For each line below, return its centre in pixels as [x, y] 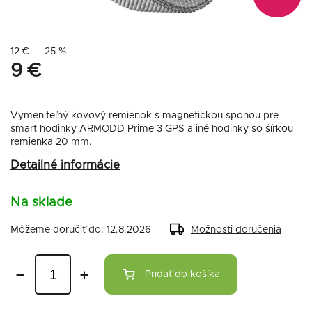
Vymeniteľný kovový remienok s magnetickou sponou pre [145, 115]
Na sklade [42, 203]
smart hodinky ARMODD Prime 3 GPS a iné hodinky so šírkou [152, 128]
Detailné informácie [65, 165]
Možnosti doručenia [236, 230]
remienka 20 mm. [51, 142]
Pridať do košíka [182, 275]
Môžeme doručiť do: [57, 230]
